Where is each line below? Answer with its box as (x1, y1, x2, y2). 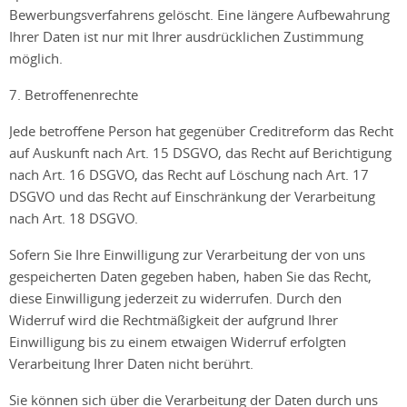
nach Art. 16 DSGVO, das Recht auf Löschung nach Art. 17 (9, 165, 369, 184)
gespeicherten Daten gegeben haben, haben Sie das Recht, (9, 267, 372, 285)
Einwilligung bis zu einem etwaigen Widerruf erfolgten (9, 333, 346, 351)
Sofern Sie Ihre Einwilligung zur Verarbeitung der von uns (9, 245, 365, 263)
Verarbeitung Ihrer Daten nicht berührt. (9, 354, 253, 372)
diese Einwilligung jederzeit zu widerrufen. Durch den (9, 289, 342, 307)
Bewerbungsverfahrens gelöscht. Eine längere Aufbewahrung (9, 5, 390, 24)
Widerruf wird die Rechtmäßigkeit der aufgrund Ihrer (9, 311, 338, 329)
